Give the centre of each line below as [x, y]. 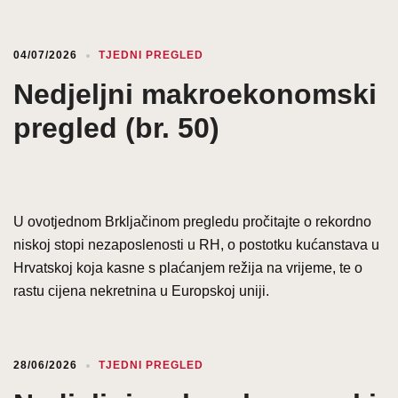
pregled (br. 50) [116, 127]
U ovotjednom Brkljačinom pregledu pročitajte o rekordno [192, 221]
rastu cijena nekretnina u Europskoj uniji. [141, 291]
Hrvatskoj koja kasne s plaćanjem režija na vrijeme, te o [188, 267]
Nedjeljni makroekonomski [195, 94]
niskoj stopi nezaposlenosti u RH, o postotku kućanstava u [196, 244]
